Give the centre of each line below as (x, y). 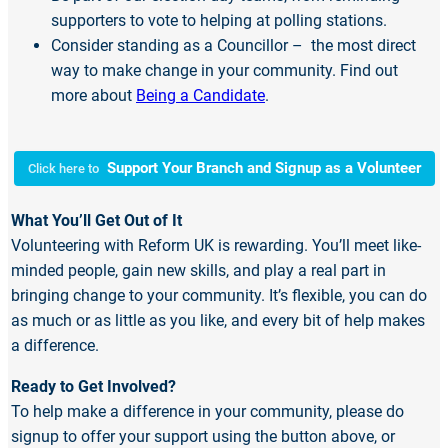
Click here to (63, 169)
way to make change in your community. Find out (224, 71)
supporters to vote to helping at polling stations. (219, 21)
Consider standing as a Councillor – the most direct (233, 46)
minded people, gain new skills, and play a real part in (198, 271)
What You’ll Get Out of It (96, 221)
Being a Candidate (200, 96)
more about (93, 96)
